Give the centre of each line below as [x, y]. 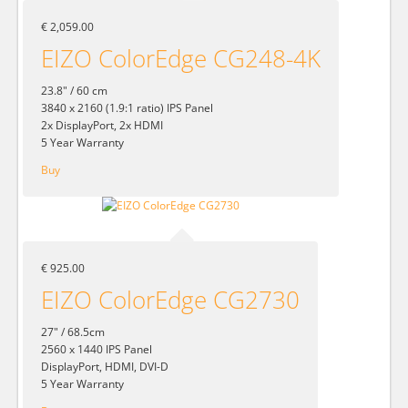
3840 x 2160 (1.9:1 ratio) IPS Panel [127, 108]
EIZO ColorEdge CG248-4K [181, 59]
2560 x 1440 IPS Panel [97, 349]
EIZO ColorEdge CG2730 [170, 299]
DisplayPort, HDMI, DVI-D [105, 366]
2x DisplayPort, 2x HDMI [102, 126]
